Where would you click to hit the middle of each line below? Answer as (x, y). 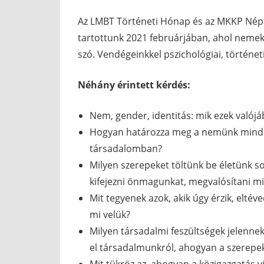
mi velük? (110, 215)
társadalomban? (126, 149)
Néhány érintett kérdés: (134, 85)
